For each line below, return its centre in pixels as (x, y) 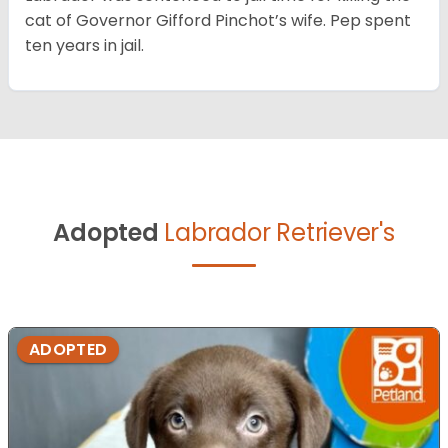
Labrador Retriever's (279, 233)
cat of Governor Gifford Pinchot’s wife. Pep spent (218, 21)
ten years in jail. (86, 46)
